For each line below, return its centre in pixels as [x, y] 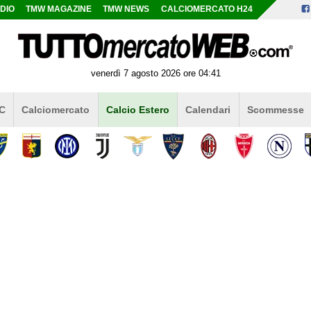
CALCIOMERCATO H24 [207, 9]
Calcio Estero [137, 109]
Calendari [208, 109]
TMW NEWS [126, 9]
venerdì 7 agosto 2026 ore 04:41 [155, 73]
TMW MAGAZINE [59, 9]
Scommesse [275, 109]
